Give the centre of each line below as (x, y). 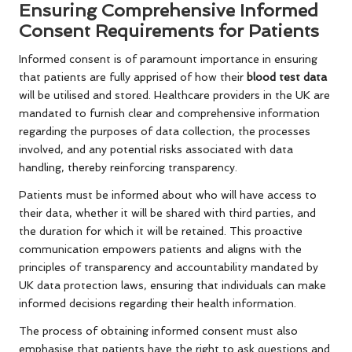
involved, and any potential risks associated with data (156, 150)
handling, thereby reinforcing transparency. (128, 168)
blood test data (287, 77)
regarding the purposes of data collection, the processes (165, 132)
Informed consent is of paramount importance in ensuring (168, 59)
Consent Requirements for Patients (169, 31)
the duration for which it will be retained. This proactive (161, 231)
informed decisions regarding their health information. (158, 304)
